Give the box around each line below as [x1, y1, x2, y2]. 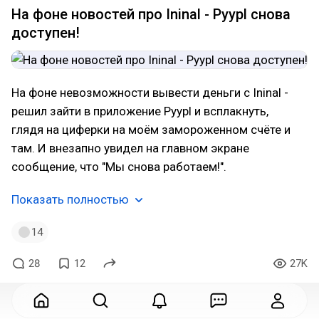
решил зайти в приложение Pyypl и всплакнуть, [11, 104, 268, 119]
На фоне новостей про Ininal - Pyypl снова [11, 6, 291, 23]
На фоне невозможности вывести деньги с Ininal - [11, 85, 288, 100]
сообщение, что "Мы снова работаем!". [11, 159, 226, 174]
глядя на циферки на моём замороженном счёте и [11, 122, 291, 137]
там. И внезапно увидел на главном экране [11, 141, 249, 156]
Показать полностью [11, 192, 129, 207]
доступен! [11, 24, 80, 42]
